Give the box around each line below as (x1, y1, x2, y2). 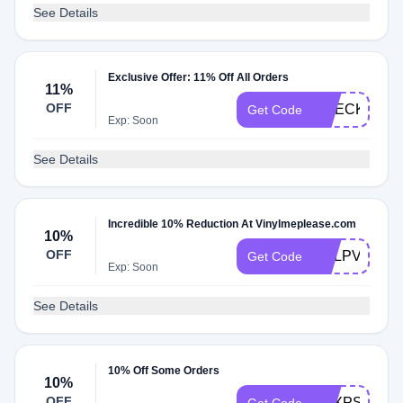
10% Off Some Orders (108, 364, 220, 377)
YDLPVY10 (313, 248, 388, 264)
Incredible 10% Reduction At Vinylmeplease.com (108, 218, 357, 230)
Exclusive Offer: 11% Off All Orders (108, 71, 290, 84)
